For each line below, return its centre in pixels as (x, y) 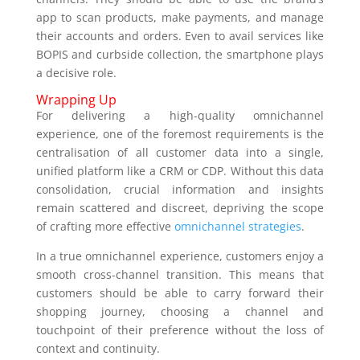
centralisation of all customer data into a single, (180, 153)
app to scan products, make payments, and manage (180, 18)
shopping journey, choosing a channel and (180, 312)
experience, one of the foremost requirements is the (180, 134)
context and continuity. (98, 349)
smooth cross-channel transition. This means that (180, 275)
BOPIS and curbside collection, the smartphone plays (180, 55)
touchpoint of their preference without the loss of (180, 330)
